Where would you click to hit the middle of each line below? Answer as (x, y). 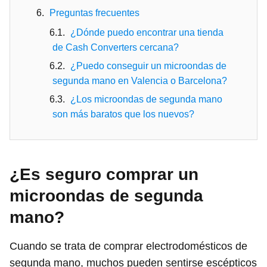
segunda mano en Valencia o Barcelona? (140, 80)
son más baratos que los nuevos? (123, 114)
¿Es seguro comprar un (104, 174)
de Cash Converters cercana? (116, 47)
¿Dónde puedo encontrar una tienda (147, 32)
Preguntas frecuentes (94, 13)
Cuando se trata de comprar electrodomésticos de (128, 246)
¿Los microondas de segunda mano (146, 99)
